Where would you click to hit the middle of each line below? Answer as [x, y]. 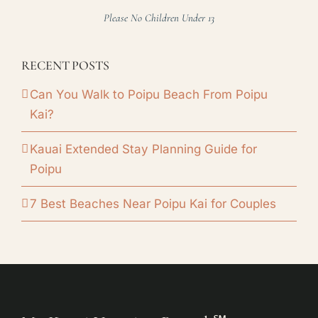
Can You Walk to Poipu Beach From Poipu [149, 94]
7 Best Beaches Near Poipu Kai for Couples [153, 203]
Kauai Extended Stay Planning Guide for [143, 149]
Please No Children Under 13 [159, 17]
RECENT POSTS [65, 65]
